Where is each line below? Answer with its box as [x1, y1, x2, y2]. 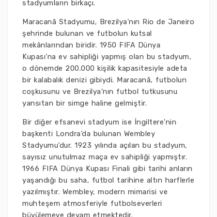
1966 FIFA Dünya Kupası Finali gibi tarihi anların [22, 164, 193, 173]
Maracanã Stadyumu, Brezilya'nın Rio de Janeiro [22, 17, 194, 26]
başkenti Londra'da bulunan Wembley [22, 129, 155, 138]
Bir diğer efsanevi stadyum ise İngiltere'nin [22, 118, 176, 126]
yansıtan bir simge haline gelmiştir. [22, 99, 147, 108]
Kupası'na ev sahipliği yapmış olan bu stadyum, [22, 52, 191, 61]
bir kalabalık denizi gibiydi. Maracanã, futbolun [22, 76, 186, 84]
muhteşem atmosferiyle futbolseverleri [22, 199, 162, 208]
